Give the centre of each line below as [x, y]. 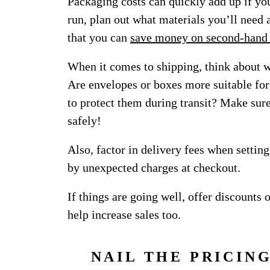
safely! [84, 121]
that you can [99, 37]
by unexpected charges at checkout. [154, 168]
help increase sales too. [124, 215]
